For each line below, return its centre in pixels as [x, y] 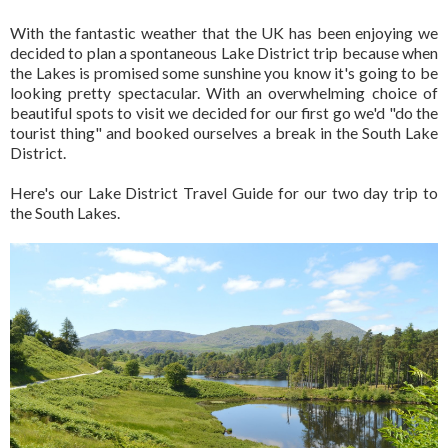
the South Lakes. [65, 212]
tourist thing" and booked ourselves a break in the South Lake [224, 132]
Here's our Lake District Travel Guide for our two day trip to [224, 192]
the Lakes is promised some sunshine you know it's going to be [224, 72]
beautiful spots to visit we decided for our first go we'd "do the [224, 112]
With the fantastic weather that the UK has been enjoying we [224, 32]
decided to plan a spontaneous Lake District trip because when [224, 52]
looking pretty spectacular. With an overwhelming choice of [224, 92]
